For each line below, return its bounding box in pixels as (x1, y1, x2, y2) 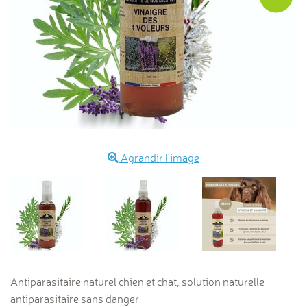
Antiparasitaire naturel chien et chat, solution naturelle (10, 275, 265, 288)
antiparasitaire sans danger (10, 292, 139, 306)
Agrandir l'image (119, 151, 199, 164)
